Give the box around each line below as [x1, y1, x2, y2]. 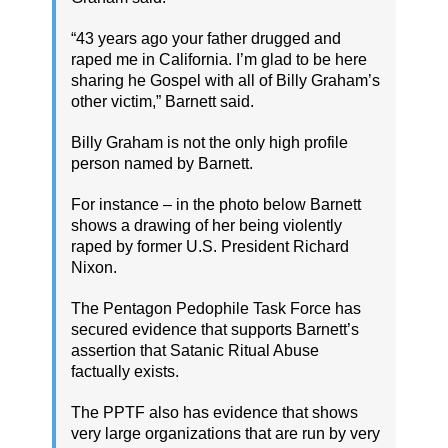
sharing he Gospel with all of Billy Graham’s [71, 71, 380, 89]
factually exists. [71, 362, 179, 380]
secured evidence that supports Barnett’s [71, 320, 359, 338]
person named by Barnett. [71, 154, 253, 172]
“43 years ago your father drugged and [71, 29, 341, 47]
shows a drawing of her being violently [71, 216, 342, 234]
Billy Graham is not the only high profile [71, 133, 348, 151]
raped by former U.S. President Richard [71, 237, 349, 255]
